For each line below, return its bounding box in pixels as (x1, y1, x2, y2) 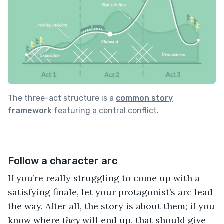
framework (8, 106, 52, 116)
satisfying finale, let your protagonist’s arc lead (8, 186, 213, 198)
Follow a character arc (8, 155, 117, 167)
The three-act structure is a (8, 93, 116, 103)
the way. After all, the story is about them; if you (8, 200, 215, 212)
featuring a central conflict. (52, 106, 159, 116)
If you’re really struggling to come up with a (8, 172, 200, 184)
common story (116, 93, 173, 103)
